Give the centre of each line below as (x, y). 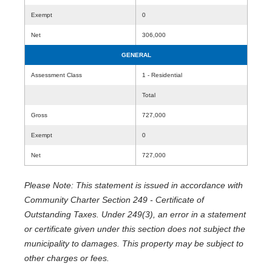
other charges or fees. (67, 258)
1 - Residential (162, 75)
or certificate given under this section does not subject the (135, 229)
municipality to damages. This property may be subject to (134, 243)
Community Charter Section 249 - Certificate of (114, 200)
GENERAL (136, 55)
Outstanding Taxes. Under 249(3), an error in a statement (135, 214)
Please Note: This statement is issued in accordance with (134, 185)
